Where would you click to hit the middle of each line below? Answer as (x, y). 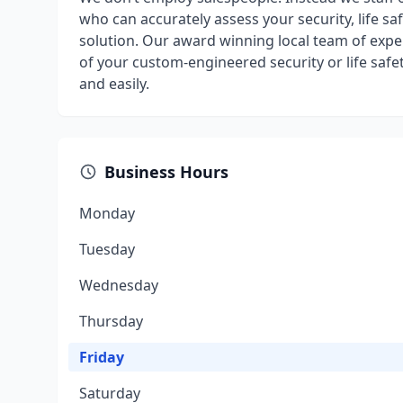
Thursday (111, 321)
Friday (102, 357)
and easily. (114, 84)
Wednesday (119, 285)
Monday (107, 213)
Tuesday (107, 249)
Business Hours (166, 172)
